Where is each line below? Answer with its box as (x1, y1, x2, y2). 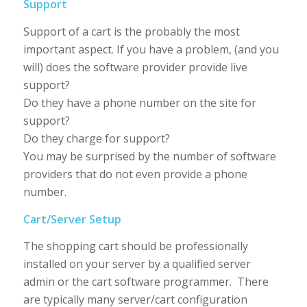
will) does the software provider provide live (23, 60, 247, 75)
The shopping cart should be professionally (23, 238, 248, 254)
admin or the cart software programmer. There (23, 274, 269, 290)
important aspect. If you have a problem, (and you (23, 42, 279, 58)
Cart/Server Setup (23, 211, 121, 227)
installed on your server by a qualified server (23, 256, 251, 272)
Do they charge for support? (23, 131, 170, 147)
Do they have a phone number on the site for (23, 95, 256, 111)
